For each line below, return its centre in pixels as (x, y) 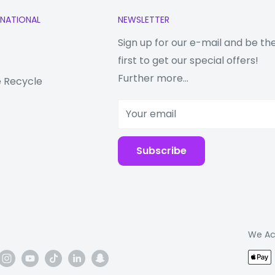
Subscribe (161, 151)
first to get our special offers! (188, 61)
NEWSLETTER (144, 19)
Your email (151, 114)
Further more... (153, 79)
